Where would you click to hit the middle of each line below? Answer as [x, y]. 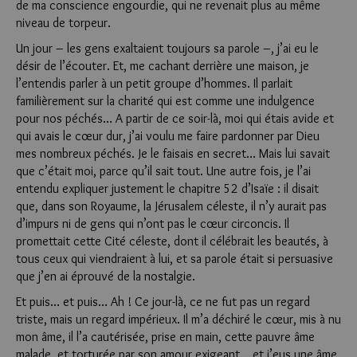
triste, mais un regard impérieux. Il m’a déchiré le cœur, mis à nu [178, 319]
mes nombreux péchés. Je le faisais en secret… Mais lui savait [173, 153]
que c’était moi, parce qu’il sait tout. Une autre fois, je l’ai [163, 171]
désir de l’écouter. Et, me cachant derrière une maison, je [163, 66]
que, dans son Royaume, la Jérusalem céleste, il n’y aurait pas [171, 206]
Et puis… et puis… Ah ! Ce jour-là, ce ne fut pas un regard [163, 302]
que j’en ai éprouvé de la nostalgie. [106, 276]
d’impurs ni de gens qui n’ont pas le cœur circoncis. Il [153, 224]
